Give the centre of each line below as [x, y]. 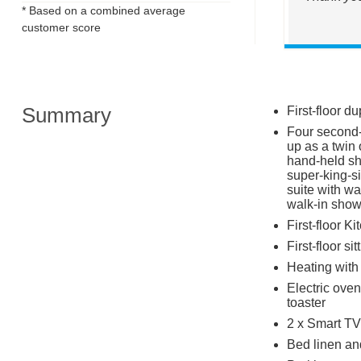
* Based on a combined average [103, 10]
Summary [66, 115]
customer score [61, 27]
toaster [306, 302]
